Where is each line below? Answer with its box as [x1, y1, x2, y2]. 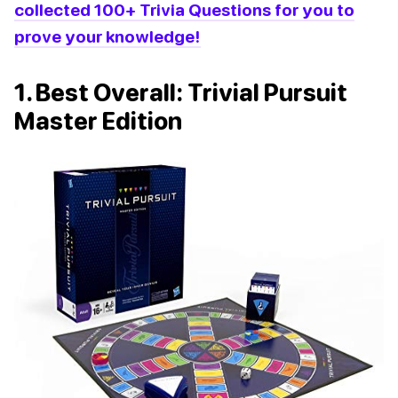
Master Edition [14, 107, 182, 136]
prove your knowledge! [14, 26, 201, 47]
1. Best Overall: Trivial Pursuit [14, 78, 347, 107]
